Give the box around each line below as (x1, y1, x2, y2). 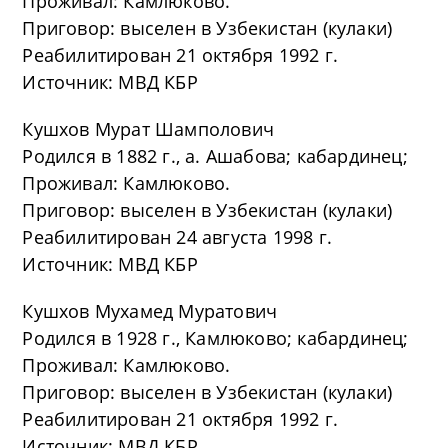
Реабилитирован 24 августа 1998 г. (22, 225, 333, 249)
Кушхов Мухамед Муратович (22, 299, 278, 323)
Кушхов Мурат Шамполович (22, 117, 275, 141)
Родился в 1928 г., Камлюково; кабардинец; (22, 326, 409, 350)
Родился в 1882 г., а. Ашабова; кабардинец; (22, 144, 408, 168)
